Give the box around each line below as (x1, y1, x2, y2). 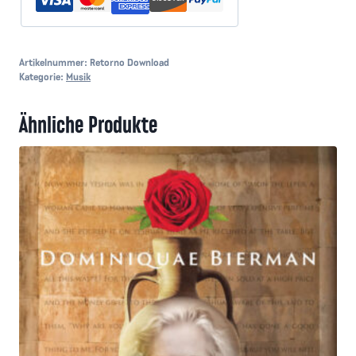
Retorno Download (90, 56, 169, 68)
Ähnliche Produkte (19, 110, 157, 137)
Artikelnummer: (19, 56, 90, 68)
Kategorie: (19, 71, 66, 83)
